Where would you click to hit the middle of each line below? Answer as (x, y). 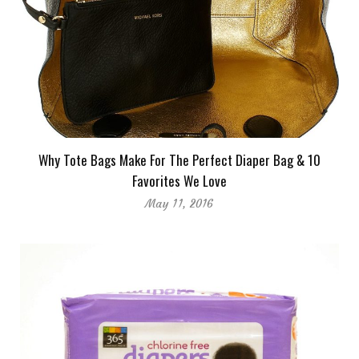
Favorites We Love (179, 181)
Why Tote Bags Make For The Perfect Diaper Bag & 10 (179, 160)
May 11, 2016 (179, 204)
